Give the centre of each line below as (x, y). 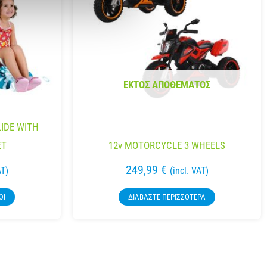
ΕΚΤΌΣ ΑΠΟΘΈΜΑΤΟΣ (167, 84)
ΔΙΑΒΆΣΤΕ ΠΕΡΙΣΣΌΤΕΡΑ (167, 197)
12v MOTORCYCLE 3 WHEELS (167, 146)
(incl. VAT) (189, 171)
